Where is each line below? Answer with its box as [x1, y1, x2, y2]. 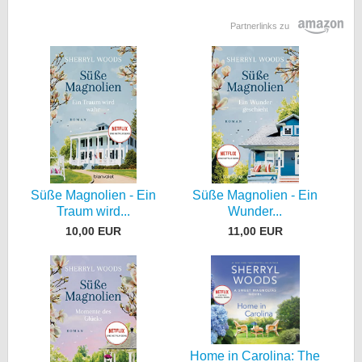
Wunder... [228, 204, 283, 218]
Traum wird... [56, 204, 130, 218]
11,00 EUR [227, 224, 283, 238]
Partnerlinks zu [230, 21, 292, 32]
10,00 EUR [65, 224, 121, 238]
